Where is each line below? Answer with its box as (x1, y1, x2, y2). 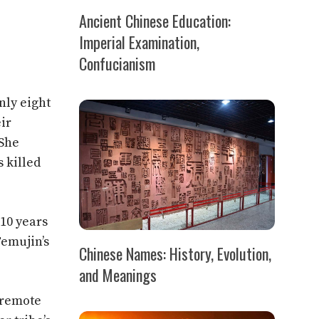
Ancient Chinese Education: (79, 9, 231, 32)
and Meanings (79, 263, 157, 286)
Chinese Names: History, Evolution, (79, 241, 271, 265)
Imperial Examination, (79, 30, 199, 53)
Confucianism (79, 51, 155, 75)
